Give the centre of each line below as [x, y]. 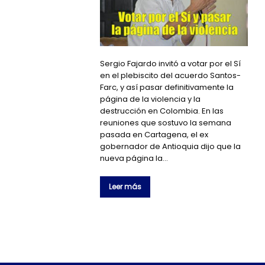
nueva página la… [134, 158]
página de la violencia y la [151, 99]
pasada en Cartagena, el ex [154, 134]
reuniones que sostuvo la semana [166, 122]
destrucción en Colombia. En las [162, 111]
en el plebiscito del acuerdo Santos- [171, 75]
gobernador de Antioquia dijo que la [171, 146]
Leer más [125, 186]
